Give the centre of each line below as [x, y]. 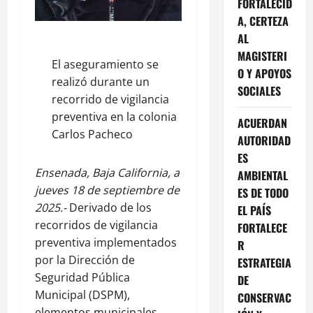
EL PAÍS [254, 210]
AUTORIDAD [264, 140]
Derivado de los [109, 208]
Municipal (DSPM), [82, 295]
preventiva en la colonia [114, 117]
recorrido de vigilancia [110, 100]
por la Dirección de [85, 260]
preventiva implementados [106, 243]
